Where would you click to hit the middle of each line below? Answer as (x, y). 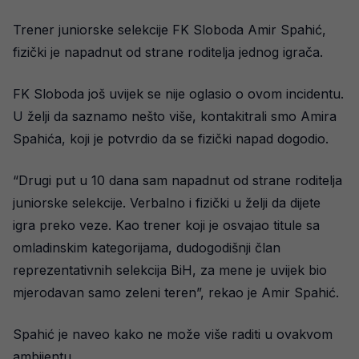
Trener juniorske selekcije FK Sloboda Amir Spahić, (169, 30)
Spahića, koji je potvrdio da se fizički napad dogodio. (171, 139)
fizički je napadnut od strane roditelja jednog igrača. (168, 52)
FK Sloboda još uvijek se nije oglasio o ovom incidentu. (178, 94)
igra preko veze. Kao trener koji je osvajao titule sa (166, 225)
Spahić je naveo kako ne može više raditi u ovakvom (173, 334)
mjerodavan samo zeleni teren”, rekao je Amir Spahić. (176, 292)
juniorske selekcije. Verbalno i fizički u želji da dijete (167, 203)
